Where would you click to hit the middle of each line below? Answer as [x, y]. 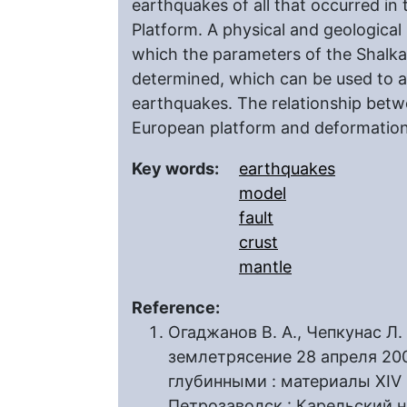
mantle [265, 267]
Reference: [178, 308]
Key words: [177, 169]
